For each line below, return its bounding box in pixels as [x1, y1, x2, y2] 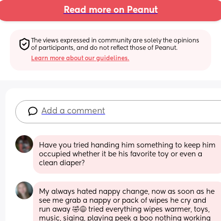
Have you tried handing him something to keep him [39, 142, 216, 149]
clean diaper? [39, 159, 85, 167]
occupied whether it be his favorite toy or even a [39, 150, 203, 158]
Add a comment [41, 107, 106, 115]
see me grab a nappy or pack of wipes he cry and [39, 197, 207, 204]
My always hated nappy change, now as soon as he [39, 188, 215, 195]
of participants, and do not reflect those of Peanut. [31, 45, 178, 51]
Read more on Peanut [63, 6, 158, 15]
